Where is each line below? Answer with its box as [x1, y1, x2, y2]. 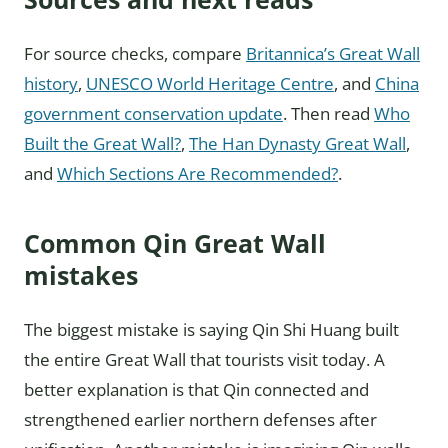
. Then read [283, 101, 374, 125]
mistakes [24, 257, 138, 292]
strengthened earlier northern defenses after [24, 407, 377, 431]
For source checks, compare [24, 41, 246, 65]
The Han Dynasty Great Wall [189, 131, 406, 155]
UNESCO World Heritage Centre [86, 71, 334, 95]
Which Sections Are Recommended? [57, 161, 338, 185]
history [24, 71, 78, 95]
